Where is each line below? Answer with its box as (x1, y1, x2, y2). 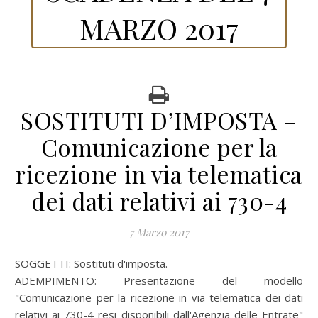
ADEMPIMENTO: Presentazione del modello (15, 273, 303, 287)
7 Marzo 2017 (129, 225, 189, 239)
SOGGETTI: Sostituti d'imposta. (21, 256, 168, 270)
